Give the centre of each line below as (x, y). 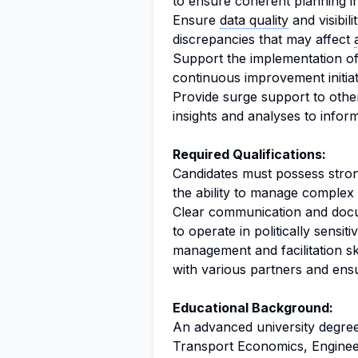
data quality (254, 20)
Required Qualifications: (249, 154)
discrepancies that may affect (263, 39)
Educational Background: (253, 308)
